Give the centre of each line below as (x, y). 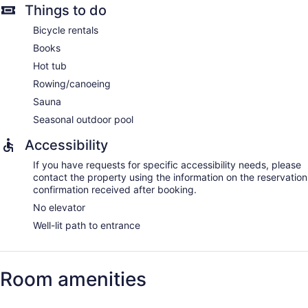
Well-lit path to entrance (87, 225)
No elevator (59, 207)
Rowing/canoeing (72, 83)
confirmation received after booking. (115, 189)
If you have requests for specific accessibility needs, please (167, 164)
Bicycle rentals (66, 30)
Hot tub (50, 65)
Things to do (66, 10)
